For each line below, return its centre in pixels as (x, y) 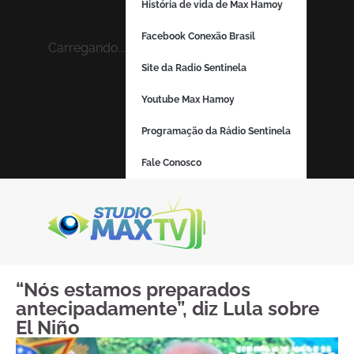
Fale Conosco (171, 163)
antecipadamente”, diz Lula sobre (168, 309)
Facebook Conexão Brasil (198, 36)
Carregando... (87, 48)
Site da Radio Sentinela (194, 68)
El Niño (48, 328)
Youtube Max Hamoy (188, 100)
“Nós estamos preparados (133, 290)
